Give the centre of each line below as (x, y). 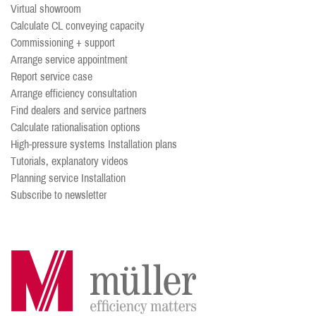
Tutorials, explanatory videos (69, 161)
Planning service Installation (68, 178)
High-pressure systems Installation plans (94, 144)
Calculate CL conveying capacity (78, 26)
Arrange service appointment (69, 60)
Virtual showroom (46, 9)
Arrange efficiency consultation (74, 93)
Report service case (51, 77)
